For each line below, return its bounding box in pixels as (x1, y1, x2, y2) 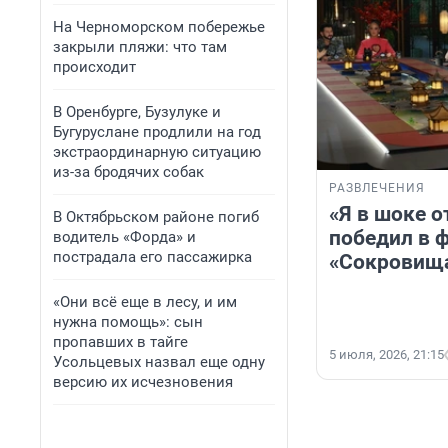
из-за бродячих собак (53, 163, 204, 181)
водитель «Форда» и (53, 228, 196, 246)
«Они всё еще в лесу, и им (53, 293, 237, 311)
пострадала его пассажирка (53, 248, 252, 266)
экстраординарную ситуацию (53, 143, 261, 161)
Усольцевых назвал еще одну (53, 353, 265, 371)
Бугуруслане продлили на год (53, 123, 261, 141)
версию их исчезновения (53, 373, 233, 391)
